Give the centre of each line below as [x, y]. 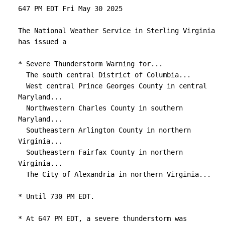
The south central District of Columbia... [22, 75]
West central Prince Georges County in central [22, 86]
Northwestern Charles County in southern [22, 108]
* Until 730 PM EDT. [56, 197]
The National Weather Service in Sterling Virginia [117, 31]
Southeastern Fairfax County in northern [22, 152]
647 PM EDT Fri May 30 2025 [70, 9]
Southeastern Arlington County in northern [22, 130]
